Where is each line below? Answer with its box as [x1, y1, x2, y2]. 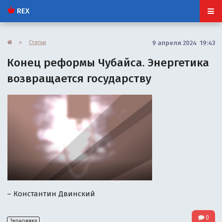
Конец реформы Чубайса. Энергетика [7, 55, 210, 69]
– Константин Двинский [7, 189, 96, 199]
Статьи [29, 38, 47, 46]
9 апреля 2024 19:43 [152, 39, 215, 47]
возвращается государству [7, 71, 152, 85]
